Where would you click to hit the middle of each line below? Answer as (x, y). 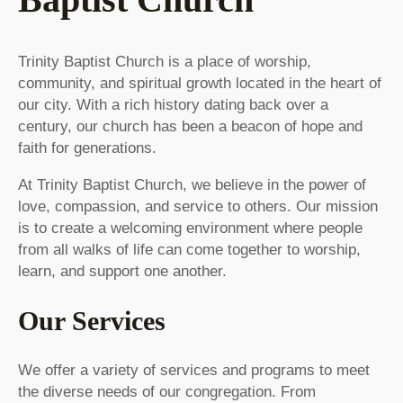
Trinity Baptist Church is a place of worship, (165, 62)
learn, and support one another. (122, 272)
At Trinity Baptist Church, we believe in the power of (192, 185)
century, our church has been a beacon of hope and (190, 127)
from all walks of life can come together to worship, (189, 250)
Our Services (92, 321)
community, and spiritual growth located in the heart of (200, 84)
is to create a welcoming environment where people (190, 228)
